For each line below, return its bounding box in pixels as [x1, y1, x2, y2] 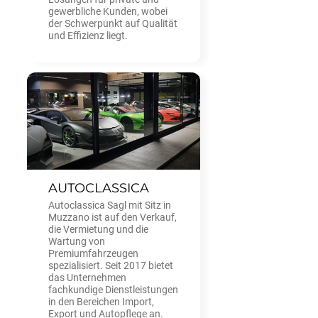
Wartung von [48, 236, 105, 247]
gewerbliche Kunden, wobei [48, 5, 168, 17]
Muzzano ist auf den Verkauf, [48, 212, 177, 223]
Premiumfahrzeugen [48, 248, 138, 259]
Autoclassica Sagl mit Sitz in [48, 199, 171, 211]
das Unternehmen [48, 272, 126, 283]
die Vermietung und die [48, 224, 148, 235]
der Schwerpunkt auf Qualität [48, 17, 177, 29]
